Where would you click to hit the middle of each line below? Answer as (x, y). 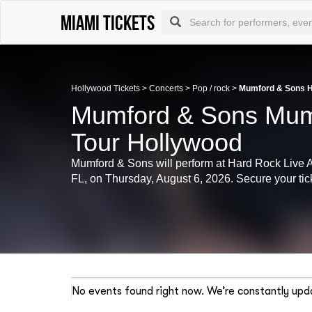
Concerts (166, 88)
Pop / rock (211, 88)
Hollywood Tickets (106, 88)
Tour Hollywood (157, 142)
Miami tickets (108, 22)
